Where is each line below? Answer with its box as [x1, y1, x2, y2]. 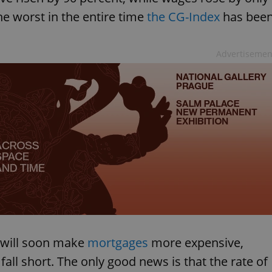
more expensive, [148, 234, 243, 251]
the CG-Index [144, 8, 223, 25]
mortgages [87, 234, 148, 251]
